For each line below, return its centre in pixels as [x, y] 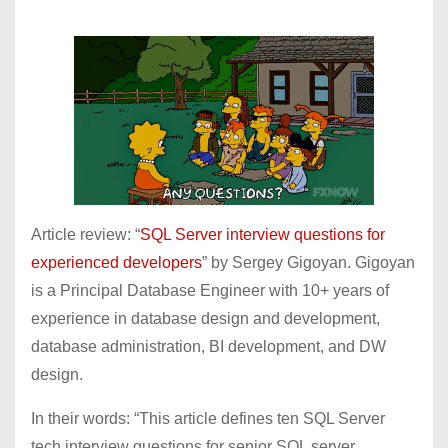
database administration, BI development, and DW [208, 346]
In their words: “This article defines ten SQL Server [208, 418]
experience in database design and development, [205, 318]
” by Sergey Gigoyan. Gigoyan [308, 262]
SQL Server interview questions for [262, 234]
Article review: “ [85, 234]
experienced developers [116, 262]
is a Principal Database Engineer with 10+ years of [210, 290]
